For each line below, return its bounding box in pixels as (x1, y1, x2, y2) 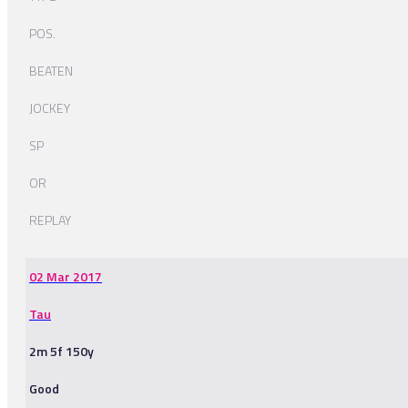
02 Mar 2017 (29, 267, 102, 287)
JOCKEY (29, 98, 70, 118)
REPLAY (29, 210, 71, 230)
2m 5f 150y (29, 342, 94, 362)
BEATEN (29, 61, 73, 81)
